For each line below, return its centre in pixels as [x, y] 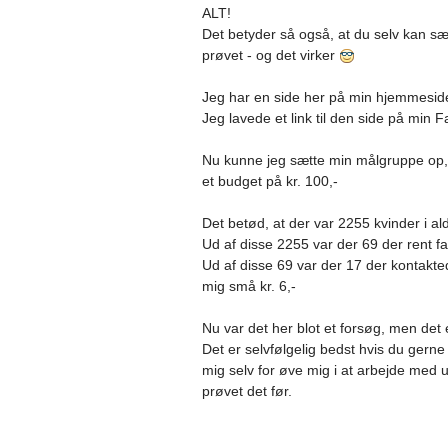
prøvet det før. [247, 391]
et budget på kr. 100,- [270, 181]
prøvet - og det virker [270, 55]
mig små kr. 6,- [249, 286]
